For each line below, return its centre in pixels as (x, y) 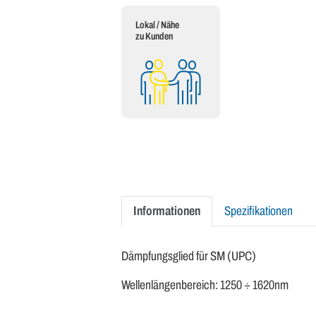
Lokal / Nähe (157, 25)
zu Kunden (154, 36)
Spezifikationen (259, 211)
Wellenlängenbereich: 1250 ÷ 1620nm (205, 285)
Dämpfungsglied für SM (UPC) (189, 256)
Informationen (167, 211)
